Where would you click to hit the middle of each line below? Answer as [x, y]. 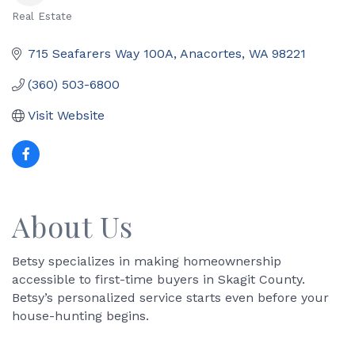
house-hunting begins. [80, 316]
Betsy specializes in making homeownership [147, 261]
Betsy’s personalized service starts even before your [170, 298]
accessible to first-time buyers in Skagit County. [158, 279]
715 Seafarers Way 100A [101, 53]
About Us [73, 226]
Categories [56, 30]
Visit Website [66, 115]
